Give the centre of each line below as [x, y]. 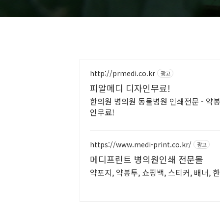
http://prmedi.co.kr [123, 73]
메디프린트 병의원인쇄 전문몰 [147, 159]
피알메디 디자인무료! [130, 88]
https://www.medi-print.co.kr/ [141, 144]
